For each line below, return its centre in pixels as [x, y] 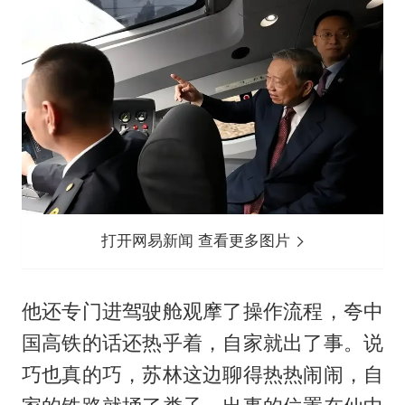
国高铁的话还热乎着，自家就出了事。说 [202, 343]
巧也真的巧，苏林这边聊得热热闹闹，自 [202, 375]
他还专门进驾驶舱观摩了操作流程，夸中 [202, 311]
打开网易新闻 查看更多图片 [198, 241]
